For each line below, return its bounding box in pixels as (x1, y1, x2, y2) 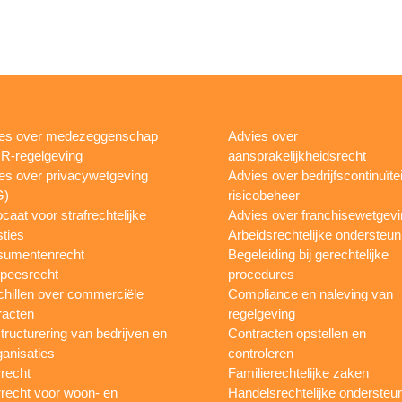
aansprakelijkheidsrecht (227, 147, 366, 163)
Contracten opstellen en (227, 325, 366, 341)
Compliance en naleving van (227, 285, 393, 301)
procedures (227, 266, 294, 282)
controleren (227, 345, 293, 361)
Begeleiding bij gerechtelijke (227, 246, 389, 262)
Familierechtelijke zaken (227, 364, 369, 380)
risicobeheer (227, 187, 300, 203)
